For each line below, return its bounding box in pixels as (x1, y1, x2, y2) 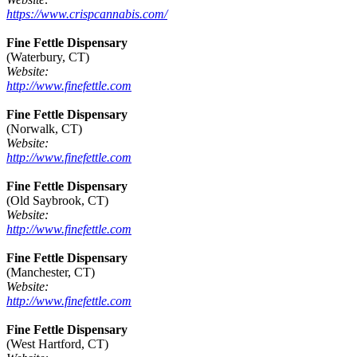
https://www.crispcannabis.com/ (6, 7, 167, 22)
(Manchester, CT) (6, 265, 95, 280)
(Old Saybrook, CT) (6, 194, 108, 208)
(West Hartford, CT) (6, 337, 108, 351)
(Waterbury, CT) (6, 50, 89, 65)
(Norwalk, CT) (6, 122, 82, 136)
